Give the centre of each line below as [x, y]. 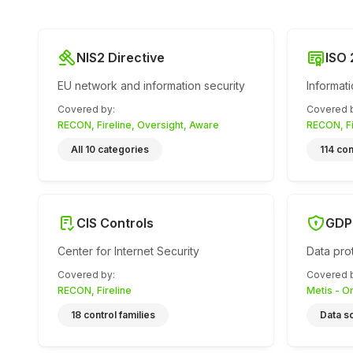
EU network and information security [151, 85]
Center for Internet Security [128, 251]
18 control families [113, 315]
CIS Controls [115, 223]
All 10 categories [110, 149]
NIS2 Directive [121, 58]
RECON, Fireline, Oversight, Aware [138, 125]
